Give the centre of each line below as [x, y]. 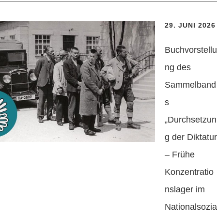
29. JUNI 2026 [190, 25]
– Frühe [180, 155]
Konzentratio [189, 172]
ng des [178, 68]
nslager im [185, 190]
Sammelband [190, 85]
